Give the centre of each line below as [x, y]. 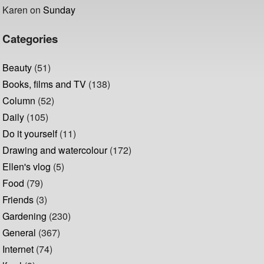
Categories [30, 39]
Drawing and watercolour [55, 150]
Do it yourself [30, 134]
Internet [18, 249]
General [19, 233]
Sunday [60, 9]
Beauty [17, 68]
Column [19, 101]
